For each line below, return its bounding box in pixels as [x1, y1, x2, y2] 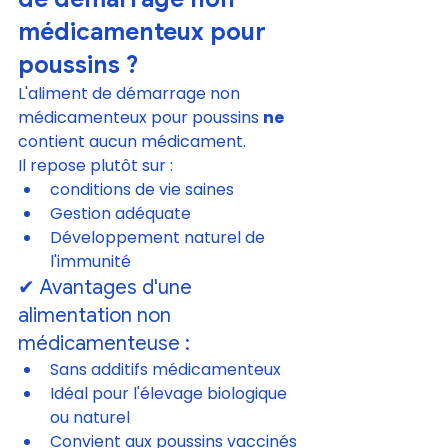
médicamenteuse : [18, 330, 190, 356]
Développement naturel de [50, 225, 269, 249]
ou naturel [50, 405, 130, 429]
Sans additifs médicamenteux [50, 357, 281, 381]
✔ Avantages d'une [18, 274, 197, 300]
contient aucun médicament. [18, 129, 246, 153]
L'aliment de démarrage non [18, 81, 244, 105]
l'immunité [50, 249, 131, 273]
